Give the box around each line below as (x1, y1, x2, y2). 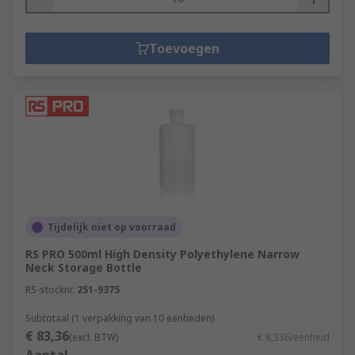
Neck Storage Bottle (25, 260, 142, 275)
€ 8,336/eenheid (258, 330, 330, 344)
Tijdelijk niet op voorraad (48, 220, 176, 234)
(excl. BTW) (69, 330, 118, 344)
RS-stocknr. (25, 283, 74, 296)
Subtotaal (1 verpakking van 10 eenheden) (25, 311, 214, 325)
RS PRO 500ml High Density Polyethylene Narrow (25, 246, 300, 261)
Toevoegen (148, 40, 219, 57)
